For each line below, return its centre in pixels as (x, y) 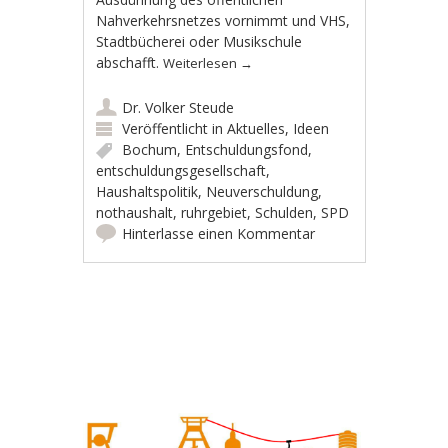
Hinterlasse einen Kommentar (219, 233)
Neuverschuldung (262, 191)
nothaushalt (135, 212)
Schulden (284, 212)
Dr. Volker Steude (178, 107)
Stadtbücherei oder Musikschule (199, 41)
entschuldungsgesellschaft (181, 170)
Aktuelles (256, 128)
